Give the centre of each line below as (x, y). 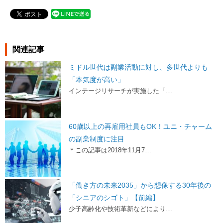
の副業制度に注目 (97, 139)
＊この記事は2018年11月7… (110, 150)
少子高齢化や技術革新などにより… (121, 209)
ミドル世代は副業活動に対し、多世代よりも (139, 67)
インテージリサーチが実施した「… (121, 91)
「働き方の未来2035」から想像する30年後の (140, 185)
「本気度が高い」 (97, 80)
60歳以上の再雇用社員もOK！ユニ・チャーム (141, 126)
